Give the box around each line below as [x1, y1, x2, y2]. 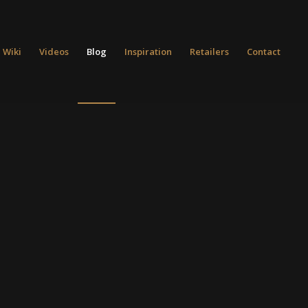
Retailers [190, 45, 230, 58]
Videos [39, 45, 69, 58]
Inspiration [124, 45, 173, 58]
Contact [247, 45, 281, 58]
